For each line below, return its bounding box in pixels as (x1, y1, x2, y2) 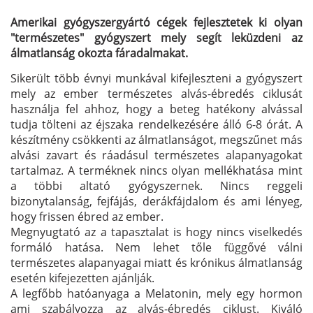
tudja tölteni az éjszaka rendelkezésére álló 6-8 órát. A (10, 116, 303, 132)
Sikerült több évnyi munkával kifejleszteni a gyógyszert (10, 70, 303, 86)
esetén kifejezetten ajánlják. (10, 270, 154, 286)
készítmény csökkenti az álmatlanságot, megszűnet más (10, 131, 303, 147)
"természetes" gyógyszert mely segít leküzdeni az (10, 29, 303, 45)
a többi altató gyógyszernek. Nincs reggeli (10, 177, 303, 194)
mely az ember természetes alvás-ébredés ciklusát (10, 85, 303, 101)
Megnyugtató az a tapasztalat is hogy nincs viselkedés (10, 224, 303, 240)
